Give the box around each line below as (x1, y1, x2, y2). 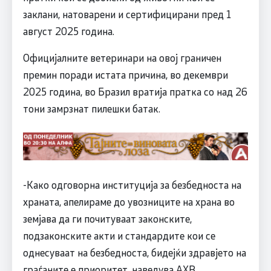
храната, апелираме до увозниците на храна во (22, 194, 235, 208)
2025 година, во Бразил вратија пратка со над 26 (22, 84, 247, 98)
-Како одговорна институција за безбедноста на (22, 177, 241, 191)
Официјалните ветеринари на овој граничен (22, 50, 221, 64)
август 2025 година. (22, 24, 114, 38)
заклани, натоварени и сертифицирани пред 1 (22, 7, 231, 21)
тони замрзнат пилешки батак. (22, 101, 160, 115)
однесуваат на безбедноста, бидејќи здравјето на (22, 245, 246, 259)
